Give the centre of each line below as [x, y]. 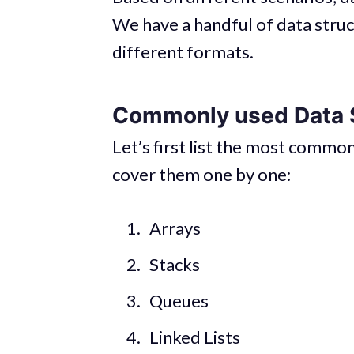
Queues [179, 300]
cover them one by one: [201, 174]
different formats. [183, 52]
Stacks [174, 264]
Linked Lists [194, 337]
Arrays [175, 228]
